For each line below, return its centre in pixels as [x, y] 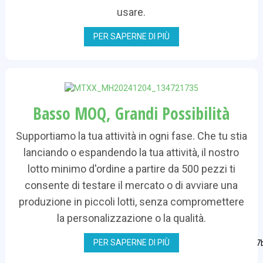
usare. [131, 12]
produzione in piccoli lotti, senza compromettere [131, 201]
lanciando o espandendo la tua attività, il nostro [131, 152]
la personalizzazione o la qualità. [131, 218]
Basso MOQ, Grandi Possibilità [131, 113]
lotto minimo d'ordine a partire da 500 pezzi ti [131, 168]
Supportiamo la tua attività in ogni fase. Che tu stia [131, 136]
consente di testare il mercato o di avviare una [131, 185]
